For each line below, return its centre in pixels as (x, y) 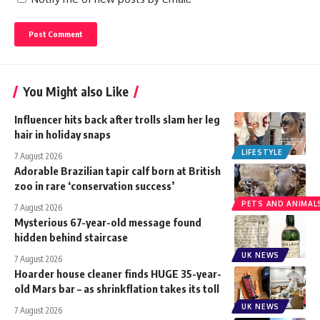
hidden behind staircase (71, 237)
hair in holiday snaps (62, 134)
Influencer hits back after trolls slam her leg (117, 119)
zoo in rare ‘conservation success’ (94, 185)
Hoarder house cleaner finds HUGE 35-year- (118, 273)
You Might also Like (76, 91)
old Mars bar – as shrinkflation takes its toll (117, 288)
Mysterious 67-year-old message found (108, 222)
